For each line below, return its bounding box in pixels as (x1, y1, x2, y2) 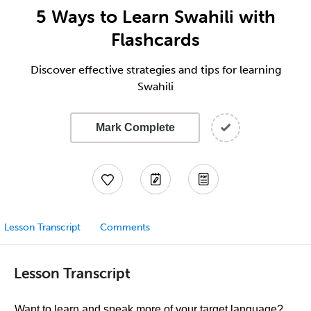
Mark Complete (95, 121, 175, 133)
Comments (100, 221, 150, 233)
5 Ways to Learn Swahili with (35, 6, 276, 28)
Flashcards (111, 28, 200, 51)
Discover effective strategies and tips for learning (30, 63, 281, 76)
